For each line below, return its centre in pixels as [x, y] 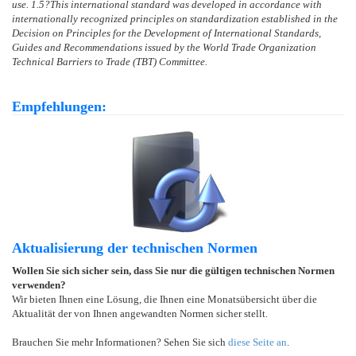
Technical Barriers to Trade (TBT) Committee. [110, 61]
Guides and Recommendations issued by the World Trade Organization [164, 47]
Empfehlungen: [59, 106]
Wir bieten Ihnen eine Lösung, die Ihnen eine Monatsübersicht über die [164, 299]
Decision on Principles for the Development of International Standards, [166, 33]
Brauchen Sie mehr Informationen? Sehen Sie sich [120, 342]
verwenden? [39, 284]
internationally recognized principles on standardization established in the [175, 18]
